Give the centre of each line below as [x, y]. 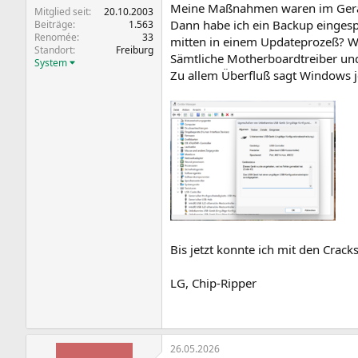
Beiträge [54, 24]
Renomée [56, 37]
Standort [54, 50]
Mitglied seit [62, 11]
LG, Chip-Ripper [213, 283]
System [51, 62]
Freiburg [135, 50]
